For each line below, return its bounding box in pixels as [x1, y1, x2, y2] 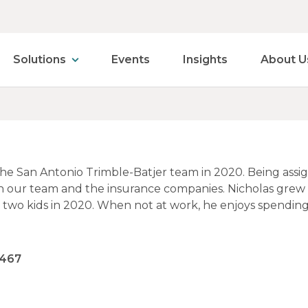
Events [111, 53, 150, 66]
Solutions [13, 53, 66, 66]
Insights [183, 53, 228, 66]
